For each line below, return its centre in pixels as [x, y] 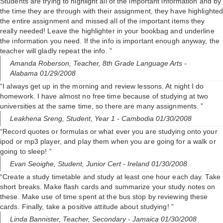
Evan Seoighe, [34, 164]
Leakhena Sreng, [38, 119]
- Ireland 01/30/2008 [155, 164]
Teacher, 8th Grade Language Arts [129, 63]
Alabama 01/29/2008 [43, 73]
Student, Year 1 [92, 119]
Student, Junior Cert [90, 164]
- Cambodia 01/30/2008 [154, 119]
